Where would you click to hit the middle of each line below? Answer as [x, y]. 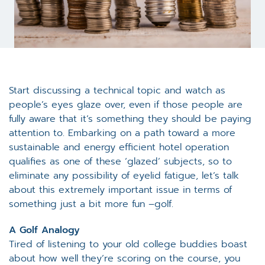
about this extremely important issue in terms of [120, 190]
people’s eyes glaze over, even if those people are [126, 104]
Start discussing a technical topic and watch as [117, 90]
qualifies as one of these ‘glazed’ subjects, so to [120, 161]
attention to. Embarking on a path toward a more [122, 133]
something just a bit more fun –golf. [91, 204]
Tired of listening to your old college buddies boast [128, 244]
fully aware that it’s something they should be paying [130, 119]
